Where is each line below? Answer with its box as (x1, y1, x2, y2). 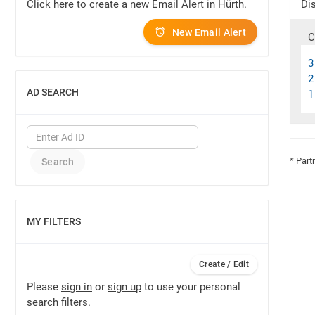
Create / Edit (199, 259, 249, 269)
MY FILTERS (27, 216, 81, 227)
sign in (61, 281, 92, 293)
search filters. (27, 296, 91, 309)
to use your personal (141, 281, 240, 293)
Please (27, 281, 61, 293)
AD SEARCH (27, 86, 79, 98)
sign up (108, 281, 141, 293)
